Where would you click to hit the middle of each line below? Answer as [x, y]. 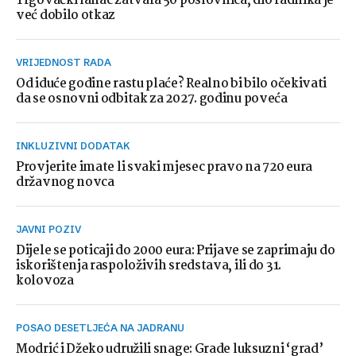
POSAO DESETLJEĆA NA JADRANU [103, 328]
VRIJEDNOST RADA [67, 62]
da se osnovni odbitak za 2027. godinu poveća [152, 99]
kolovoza [45, 281]
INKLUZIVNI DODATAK [75, 146]
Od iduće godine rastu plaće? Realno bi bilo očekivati [172, 84]
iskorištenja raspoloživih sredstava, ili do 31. [149, 266]
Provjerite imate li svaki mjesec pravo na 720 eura [164, 167]
